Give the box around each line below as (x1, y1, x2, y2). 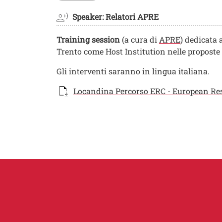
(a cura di (120, 34, 159, 45)
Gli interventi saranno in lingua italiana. (56, 65, 210, 76)
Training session (56, 34, 120, 45)
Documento (56, 85, 99, 96)
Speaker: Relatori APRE (72, 11, 159, 22)
